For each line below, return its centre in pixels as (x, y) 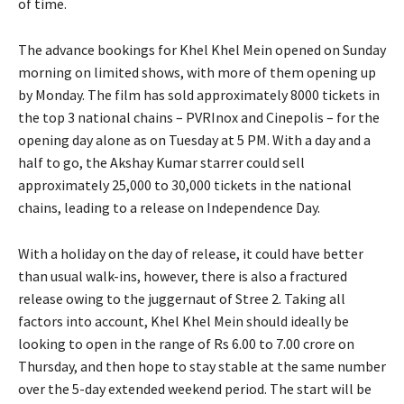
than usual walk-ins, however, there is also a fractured (183, 275)
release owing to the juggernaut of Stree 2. (150, 298)
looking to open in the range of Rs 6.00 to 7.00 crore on (186, 343)
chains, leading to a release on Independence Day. (169, 207)
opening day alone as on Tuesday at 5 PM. (144, 139)
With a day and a (321, 139)
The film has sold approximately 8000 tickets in (234, 94)
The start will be (321, 388)
